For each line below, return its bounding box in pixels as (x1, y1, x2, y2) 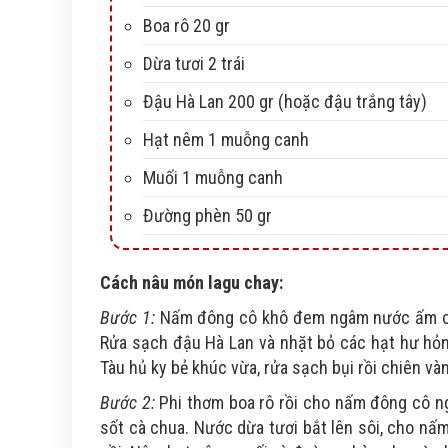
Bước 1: (100, 307, 155, 329)
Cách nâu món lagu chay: (100, 272, 283, 294)
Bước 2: (100, 392, 160, 414)
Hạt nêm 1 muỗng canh (143, 129, 309, 151)
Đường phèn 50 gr (143, 205, 272, 227)
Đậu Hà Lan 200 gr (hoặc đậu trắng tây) (143, 91, 427, 113)
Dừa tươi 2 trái (143, 53, 245, 75)
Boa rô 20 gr (143, 15, 230, 37)
